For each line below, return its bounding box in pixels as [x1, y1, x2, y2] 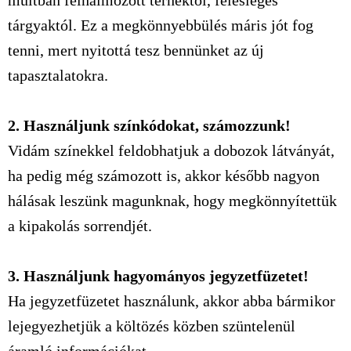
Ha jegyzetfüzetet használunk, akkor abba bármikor [8, 292, 335, 309]
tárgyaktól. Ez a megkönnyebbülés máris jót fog [8, 16, 313, 34]
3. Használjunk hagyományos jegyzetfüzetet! [8, 267, 309, 284]
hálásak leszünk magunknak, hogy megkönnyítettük [8, 192, 337, 209]
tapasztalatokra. [8, 67, 108, 84]
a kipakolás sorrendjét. [8, 217, 152, 234]
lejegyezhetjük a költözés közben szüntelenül [8, 317, 295, 335]
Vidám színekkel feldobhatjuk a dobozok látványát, [8, 142, 335, 159]
